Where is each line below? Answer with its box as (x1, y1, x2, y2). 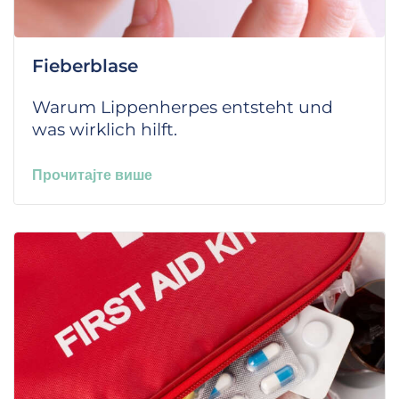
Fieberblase (32, 55, 138, 77)
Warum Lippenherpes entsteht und (32, 97, 333, 118)
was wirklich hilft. (32, 119, 177, 141)
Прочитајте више (32, 167, 152, 183)
